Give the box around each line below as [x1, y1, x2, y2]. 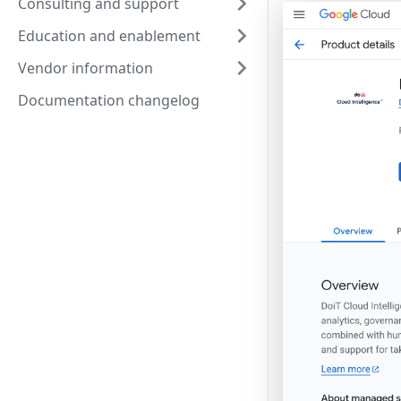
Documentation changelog [18, 90, 200, 110]
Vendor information [18, 58, 153, 78]
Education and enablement [18, 26, 200, 46]
